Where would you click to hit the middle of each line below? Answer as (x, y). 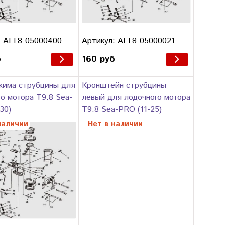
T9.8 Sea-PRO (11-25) (122, 110)
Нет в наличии (116, 124)
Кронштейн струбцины (124, 86)
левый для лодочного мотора (136, 98)
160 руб (99, 59)
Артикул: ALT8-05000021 (129, 41)
